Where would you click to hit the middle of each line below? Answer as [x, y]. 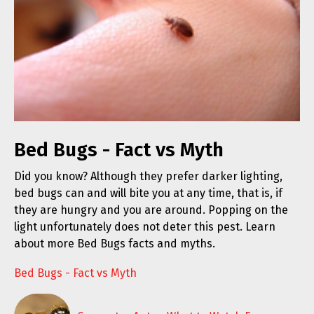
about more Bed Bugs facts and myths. [115, 244]
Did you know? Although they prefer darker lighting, [148, 177]
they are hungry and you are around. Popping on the [151, 210]
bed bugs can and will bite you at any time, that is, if [148, 193]
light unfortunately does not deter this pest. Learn [145, 227]
